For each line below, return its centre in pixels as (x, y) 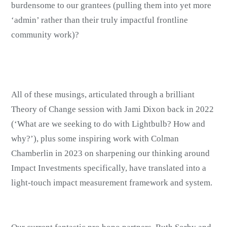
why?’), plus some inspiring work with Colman (95, 139)
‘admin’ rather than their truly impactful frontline (100, 20)
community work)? (46, 35)
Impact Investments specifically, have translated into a (109, 168)
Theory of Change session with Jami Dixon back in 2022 (113, 109)
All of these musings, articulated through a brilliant (103, 95)
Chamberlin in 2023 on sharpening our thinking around (111, 154)
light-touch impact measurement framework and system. (112, 183)
